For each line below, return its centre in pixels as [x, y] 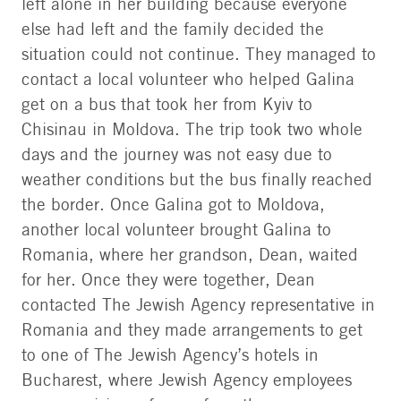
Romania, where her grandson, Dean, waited [190, 256]
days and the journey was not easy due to [177, 156]
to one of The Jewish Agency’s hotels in [170, 357]
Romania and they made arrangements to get [192, 332]
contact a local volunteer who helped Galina [188, 81]
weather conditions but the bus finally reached [197, 181]
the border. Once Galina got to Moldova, [173, 206]
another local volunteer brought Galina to [176, 231]
